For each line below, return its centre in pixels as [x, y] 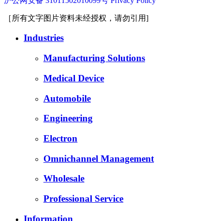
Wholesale [64, 179]
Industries [44, 38]
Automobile [67, 98]
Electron [60, 138]
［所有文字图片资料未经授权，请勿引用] [76, 18]
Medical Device [74, 78]
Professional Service [83, 199]
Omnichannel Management [99, 158]
